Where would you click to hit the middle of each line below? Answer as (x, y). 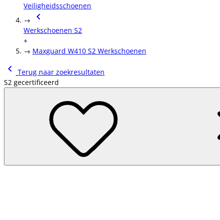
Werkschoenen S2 (53, 30)
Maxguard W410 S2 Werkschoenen (89, 51)
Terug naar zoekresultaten (60, 72)
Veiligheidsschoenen (57, 6)
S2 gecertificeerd (31, 82)
